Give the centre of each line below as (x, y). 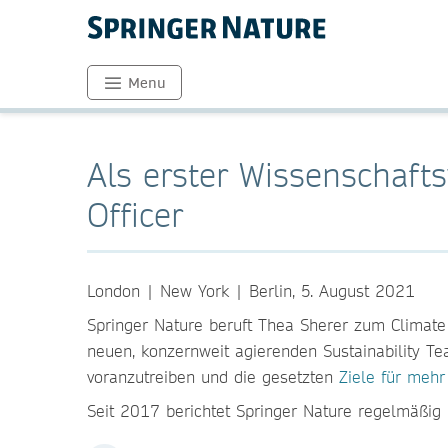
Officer (135, 214)
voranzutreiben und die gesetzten (213, 376)
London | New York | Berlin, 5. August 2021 (251, 290)
